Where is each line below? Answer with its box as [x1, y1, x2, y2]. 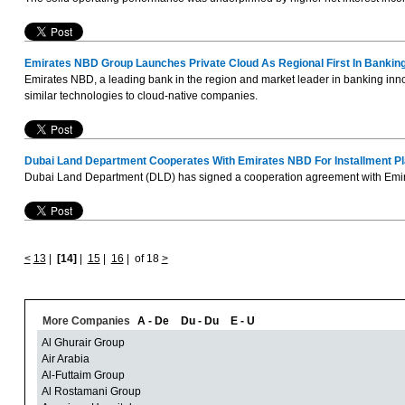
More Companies [36, 315, 130, 328]
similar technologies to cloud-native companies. [24, 89, 258, 103]
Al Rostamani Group [41, 385, 141, 399]
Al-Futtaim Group [41, 369, 125, 382]
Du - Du [180, 315, 219, 328]
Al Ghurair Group [41, 336, 125, 350]
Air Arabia [41, 353, 89, 366]
